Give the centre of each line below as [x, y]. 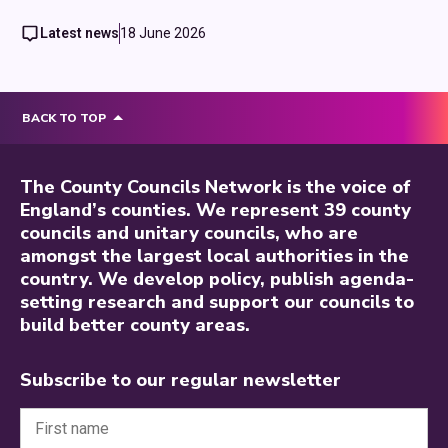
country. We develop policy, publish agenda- [217, 279]
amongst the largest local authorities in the [214, 256]
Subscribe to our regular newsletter [180, 380]
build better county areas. [135, 325]
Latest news [79, 33]
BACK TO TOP [64, 118]
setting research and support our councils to [217, 302]
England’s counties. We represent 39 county [215, 210]
